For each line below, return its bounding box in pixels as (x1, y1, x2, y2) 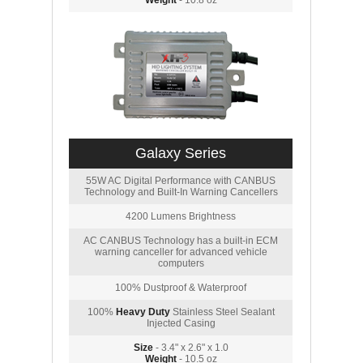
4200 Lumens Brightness (126, 211, 236, 222)
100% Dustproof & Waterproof (115, 282, 246, 293)
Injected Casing (146, 318, 216, 329)
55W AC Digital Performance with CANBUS (86, 175, 275, 186)
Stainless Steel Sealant (169, 306, 275, 318)
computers (157, 258, 204, 269)
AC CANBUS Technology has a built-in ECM (83, 235, 278, 246)
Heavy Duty (115, 306, 170, 318)
